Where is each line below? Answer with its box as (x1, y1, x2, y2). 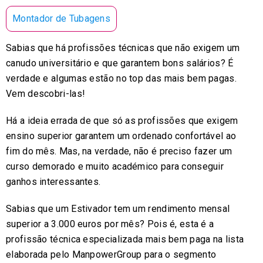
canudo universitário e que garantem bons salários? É (6, 57, 234, 69)
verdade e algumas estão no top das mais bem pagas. (6, 72, 237, 84)
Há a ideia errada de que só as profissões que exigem (6, 114, 238, 126)
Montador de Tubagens (12, 12, 110, 24)
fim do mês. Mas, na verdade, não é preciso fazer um (6, 145, 232, 157)
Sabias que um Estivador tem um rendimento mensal (6, 203, 230, 214)
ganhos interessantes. (6, 176, 101, 187)
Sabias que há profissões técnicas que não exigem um (6, 42, 240, 53)
